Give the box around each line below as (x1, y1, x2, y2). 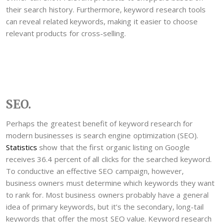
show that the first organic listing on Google (37, 142, 190, 153)
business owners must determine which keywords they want (6, 178, 215, 188)
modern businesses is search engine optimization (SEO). (6, 130, 198, 141)
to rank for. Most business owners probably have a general (6, 190, 209, 200)
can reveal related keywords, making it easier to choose (6, 16, 198, 26)
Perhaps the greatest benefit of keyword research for (6, 118, 193, 129)
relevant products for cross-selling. (6, 28, 126, 38)
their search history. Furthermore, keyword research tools (6, 4, 206, 14)
